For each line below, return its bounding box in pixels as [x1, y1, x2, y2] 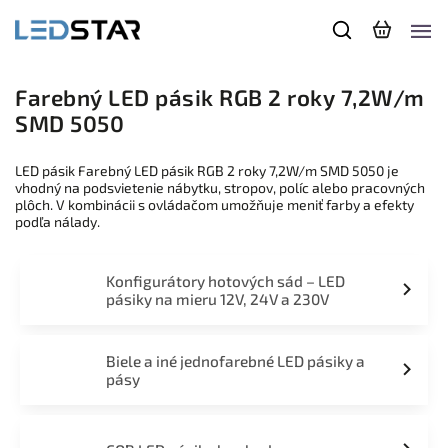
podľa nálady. [15, 213, 100, 230]
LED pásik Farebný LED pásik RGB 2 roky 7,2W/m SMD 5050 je [15, 162, 399, 179]
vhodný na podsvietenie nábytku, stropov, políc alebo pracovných [15, 179, 425, 196]
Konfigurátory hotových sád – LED [105, 272, 345, 290]
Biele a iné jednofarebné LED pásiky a [105, 352, 365, 370]
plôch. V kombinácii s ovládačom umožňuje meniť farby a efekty [15, 196, 414, 213]
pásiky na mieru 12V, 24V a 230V [105, 290, 329, 308]
